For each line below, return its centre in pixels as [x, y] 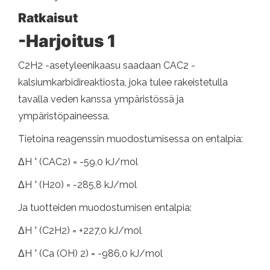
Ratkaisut [48, 17]
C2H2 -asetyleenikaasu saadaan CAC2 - [107, 65]
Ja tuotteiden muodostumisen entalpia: [105, 207]
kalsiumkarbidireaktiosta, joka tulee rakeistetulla [123, 82]
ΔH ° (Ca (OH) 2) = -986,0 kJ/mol [90, 253]
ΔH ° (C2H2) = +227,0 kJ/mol [80, 230]
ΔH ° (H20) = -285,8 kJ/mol [77, 184]
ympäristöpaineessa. [64, 116]
